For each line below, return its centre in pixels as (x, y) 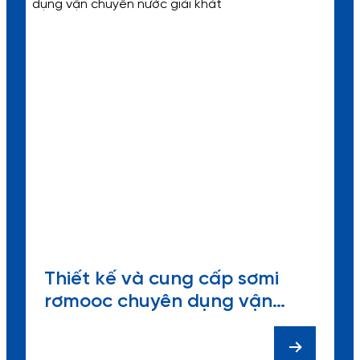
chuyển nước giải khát (143, 324)
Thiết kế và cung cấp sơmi (162, 279)
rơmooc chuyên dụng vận (158, 301)
